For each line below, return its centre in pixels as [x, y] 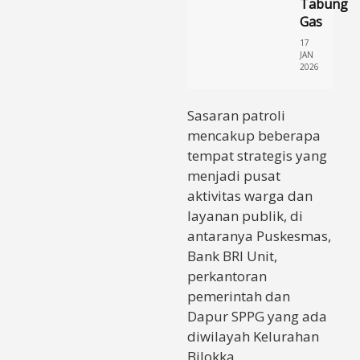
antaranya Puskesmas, [259, 235]
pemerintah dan [239, 296]
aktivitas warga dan [250, 195]
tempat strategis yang [257, 155]
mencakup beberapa [254, 135]
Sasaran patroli [236, 115]
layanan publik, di [245, 215]
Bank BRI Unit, [232, 256]
